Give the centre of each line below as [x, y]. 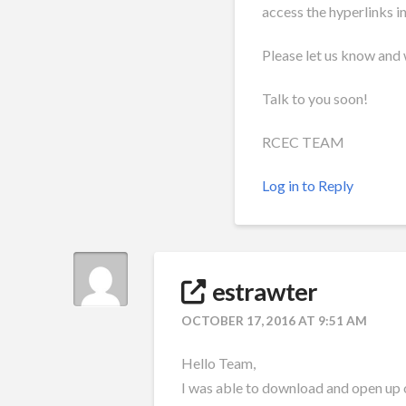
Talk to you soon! [314, 98]
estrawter [264, 291]
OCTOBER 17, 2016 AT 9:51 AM [274, 320]
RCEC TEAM [303, 141]
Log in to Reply [307, 185]
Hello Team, [218, 362]
